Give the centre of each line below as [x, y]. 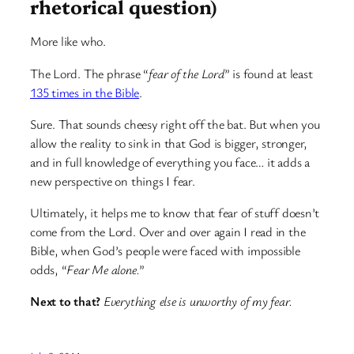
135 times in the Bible [85, 92]
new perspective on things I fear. [113, 181]
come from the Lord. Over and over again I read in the [168, 232]
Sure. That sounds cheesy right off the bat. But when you [175, 124]
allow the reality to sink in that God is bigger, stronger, [169, 143]
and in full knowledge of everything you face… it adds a [170, 162]
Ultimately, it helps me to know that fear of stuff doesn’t [175, 213]
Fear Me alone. [103, 270]
